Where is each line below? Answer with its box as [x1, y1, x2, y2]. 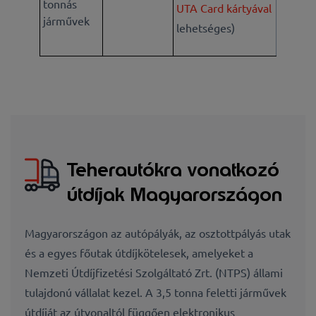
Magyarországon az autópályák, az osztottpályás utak [25, 225, 291, 240]
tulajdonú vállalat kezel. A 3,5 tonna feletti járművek [25, 284, 286, 299]
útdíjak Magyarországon [67, 181, 282, 207]
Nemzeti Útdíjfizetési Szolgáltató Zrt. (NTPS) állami [25, 265, 283, 279]
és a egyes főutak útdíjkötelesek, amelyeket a [25, 245, 253, 260]
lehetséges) [176, 20, 235, 35]
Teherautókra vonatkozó [67, 157, 279, 182]
